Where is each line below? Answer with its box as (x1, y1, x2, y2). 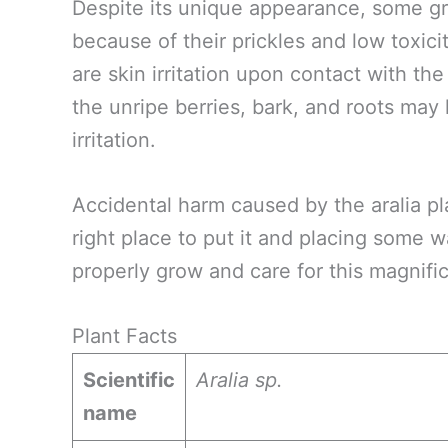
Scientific (83, 367, 175, 392)
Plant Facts (72, 323, 177, 348)
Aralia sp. (196, 367, 283, 392)
